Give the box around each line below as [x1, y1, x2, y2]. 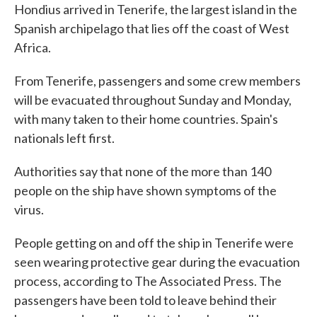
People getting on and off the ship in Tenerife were [14, 235, 294, 250]
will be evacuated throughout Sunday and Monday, [14, 92, 292, 108]
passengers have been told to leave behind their [14, 292, 277, 308]
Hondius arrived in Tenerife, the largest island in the [14, 1, 297, 17]
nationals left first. [14, 130, 115, 146]
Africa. [14, 40, 51, 55]
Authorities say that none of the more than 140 [14, 163, 271, 179]
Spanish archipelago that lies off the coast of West [14, 21, 289, 36]
